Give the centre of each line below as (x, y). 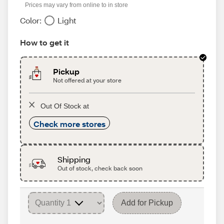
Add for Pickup (147, 203)
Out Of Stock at (65, 106)
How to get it (44, 42)
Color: (31, 20)
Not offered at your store (87, 80)
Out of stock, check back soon (100, 168)
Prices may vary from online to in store (76, 5)
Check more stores (69, 124)
